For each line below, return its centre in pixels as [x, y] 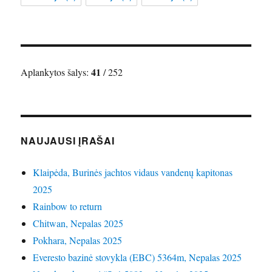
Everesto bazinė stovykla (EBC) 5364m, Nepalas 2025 [138, 257]
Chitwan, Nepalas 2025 [78, 223]
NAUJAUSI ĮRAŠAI [68, 141]
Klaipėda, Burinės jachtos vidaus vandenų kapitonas [133, 172]
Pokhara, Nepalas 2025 [78, 240]
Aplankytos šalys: [56, 72]
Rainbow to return [68, 206]
